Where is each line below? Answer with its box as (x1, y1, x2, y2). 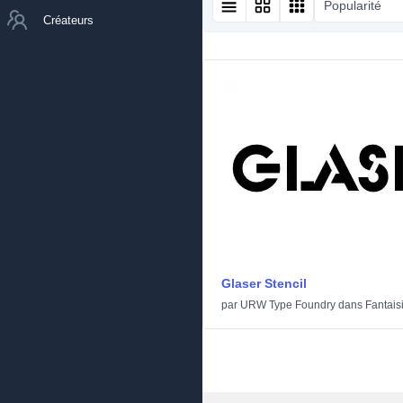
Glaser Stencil (221, 276, 307, 291)
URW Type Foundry (240, 299, 336, 311)
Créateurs (43, 13, 94, 27)
